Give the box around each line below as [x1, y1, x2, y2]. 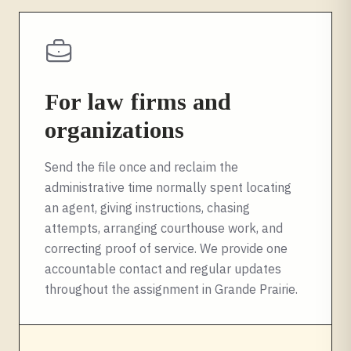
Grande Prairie [215, 281, 295, 297]
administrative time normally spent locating [45, 179, 291, 195]
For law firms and [45, 89, 231, 114]
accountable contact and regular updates [45, 261, 281, 277]
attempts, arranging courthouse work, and [45, 220, 283, 236]
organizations [45, 117, 184, 143]
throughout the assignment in [45, 281, 215, 297]
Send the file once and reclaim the [45, 159, 238, 175]
